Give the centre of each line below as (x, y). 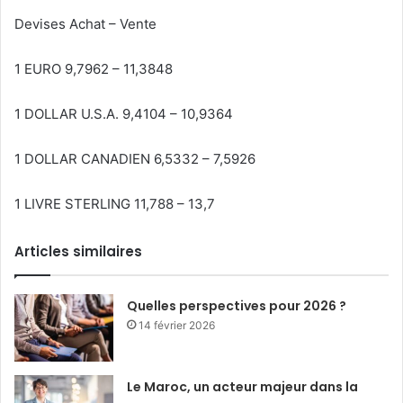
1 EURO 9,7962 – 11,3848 (94, 68)
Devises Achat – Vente (85, 23)
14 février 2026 (177, 325)
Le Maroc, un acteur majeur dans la (243, 386)
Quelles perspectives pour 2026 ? (237, 305)
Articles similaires (78, 251)
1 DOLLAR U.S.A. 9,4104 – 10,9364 (124, 113)
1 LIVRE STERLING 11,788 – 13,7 (115, 203)
